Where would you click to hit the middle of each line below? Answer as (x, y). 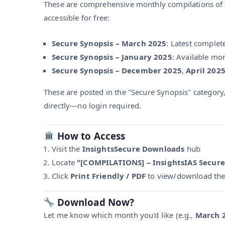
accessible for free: (77, 17)
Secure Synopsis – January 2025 (112, 57)
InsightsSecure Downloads (133, 148)
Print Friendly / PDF (108, 176)
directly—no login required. (93, 105)
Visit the (67, 148)
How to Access (90, 136)
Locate (65, 162)
